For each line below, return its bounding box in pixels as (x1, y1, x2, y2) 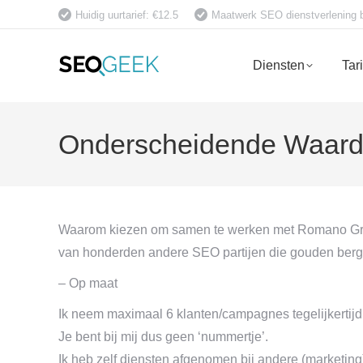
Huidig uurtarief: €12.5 (75, 8, 178, 21)
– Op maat (58, 276, 117, 290)
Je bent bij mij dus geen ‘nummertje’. (58, 330, 268, 344)
